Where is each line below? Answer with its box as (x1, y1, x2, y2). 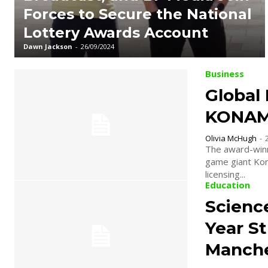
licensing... (205, 168, 245, 181)
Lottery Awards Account (23, 24, 208, 42)
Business (205, 68, 244, 80)
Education (205, 179, 250, 191)
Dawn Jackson (23, 42, 72, 51)
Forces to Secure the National (23, 5, 252, 23)
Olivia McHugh (205, 133, 257, 144)
